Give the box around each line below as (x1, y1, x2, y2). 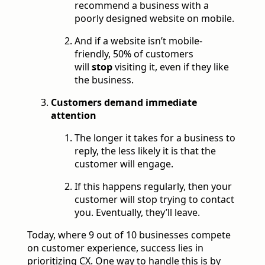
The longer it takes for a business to (75, 131, 235, 145)
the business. (75, 73, 134, 87)
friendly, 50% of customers (75, 47, 193, 61)
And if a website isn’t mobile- (75, 34, 202, 48)
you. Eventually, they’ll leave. (75, 206, 200, 219)
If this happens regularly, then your (75, 180, 232, 193)
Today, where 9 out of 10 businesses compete (27, 228, 231, 242)
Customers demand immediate (51, 96, 197, 109)
